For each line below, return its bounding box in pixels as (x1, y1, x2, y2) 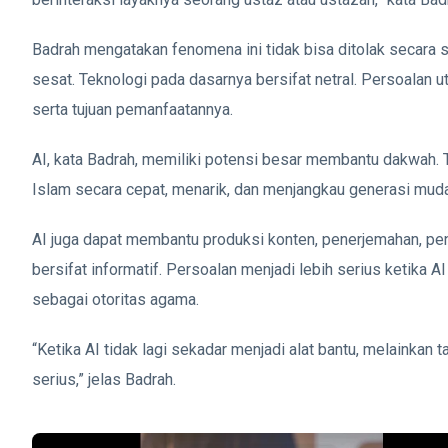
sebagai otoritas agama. (32, 289, 199, 309)
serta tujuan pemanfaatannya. (32, 99, 233, 119)
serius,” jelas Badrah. (32, 369, 176, 389)
